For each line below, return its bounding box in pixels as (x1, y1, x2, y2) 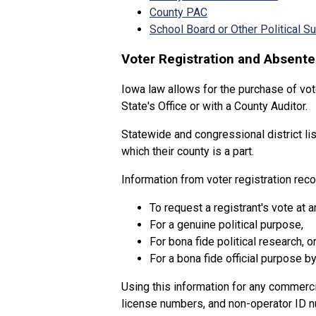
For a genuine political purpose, (150, 218, 303, 232)
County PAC (150, 5, 207, 19)
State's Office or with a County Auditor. (121, 99, 308, 114)
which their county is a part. (121, 145, 254, 159)
